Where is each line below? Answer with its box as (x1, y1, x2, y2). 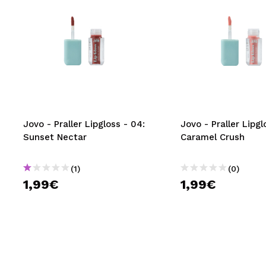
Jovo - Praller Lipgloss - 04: (23, 119, 145, 129)
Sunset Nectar (23, 132, 87, 142)
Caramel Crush (180, 132, 245, 142)
